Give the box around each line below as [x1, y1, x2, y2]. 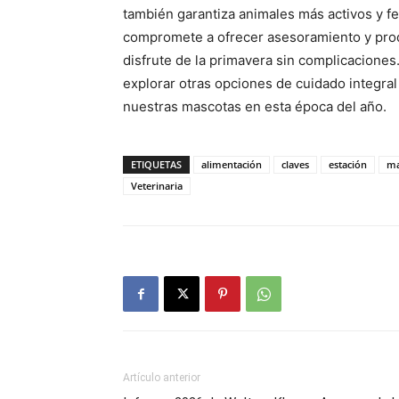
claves [281, 158, 309, 171]
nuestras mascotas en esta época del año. [123, 98, 387, 115]
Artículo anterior [123, 371, 200, 384]
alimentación [201, 158, 262, 171]
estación [329, 158, 367, 171]
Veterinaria [131, 179, 183, 192]
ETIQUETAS [131, 158, 182, 171]
